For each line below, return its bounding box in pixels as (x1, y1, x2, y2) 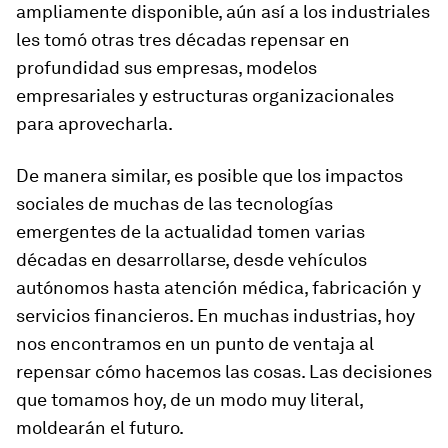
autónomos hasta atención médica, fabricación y (16, 277, 421, 298)
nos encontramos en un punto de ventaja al (16, 333, 374, 354)
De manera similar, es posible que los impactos (16, 165, 403, 186)
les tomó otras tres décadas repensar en (16, 29, 350, 50)
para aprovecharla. (16, 113, 173, 134)
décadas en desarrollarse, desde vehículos (16, 249, 367, 270)
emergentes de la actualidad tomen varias (16, 221, 365, 242)
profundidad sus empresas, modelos (16, 57, 317, 78)
